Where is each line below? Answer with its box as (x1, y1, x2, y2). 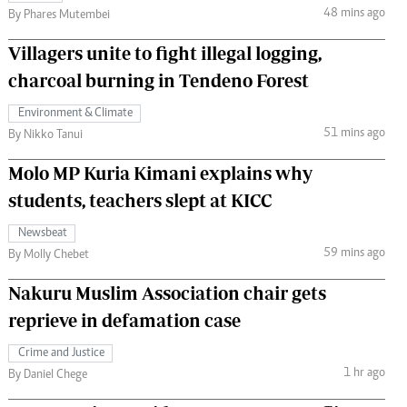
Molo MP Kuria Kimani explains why (8, 162, 313, 184)
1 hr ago (342, 367, 385, 381)
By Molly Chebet (8, 248, 89, 262)
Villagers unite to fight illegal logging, (8, 42, 322, 64)
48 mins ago (323, 7, 385, 21)
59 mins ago (323, 247, 385, 261)
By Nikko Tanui (8, 128, 83, 142)
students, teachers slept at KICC (8, 189, 272, 211)
